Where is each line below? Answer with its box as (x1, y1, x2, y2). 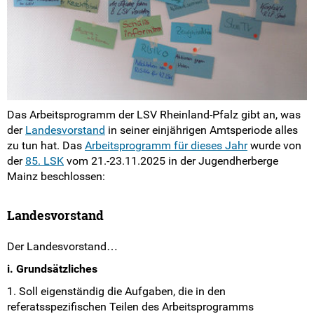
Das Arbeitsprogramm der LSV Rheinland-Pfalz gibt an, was (7, 108, 301, 122)
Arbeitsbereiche (22, 71, 98, 86)
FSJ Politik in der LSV (22, 174, 129, 188)
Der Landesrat (22, 105, 92, 119)
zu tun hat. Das (7, 139, 85, 153)
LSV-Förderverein (22, 207, 107, 221)
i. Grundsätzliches (7, 262, 97, 276)
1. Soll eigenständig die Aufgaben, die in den (7, 285, 226, 299)
